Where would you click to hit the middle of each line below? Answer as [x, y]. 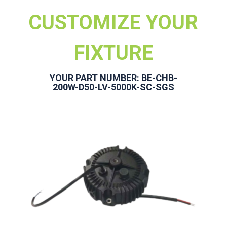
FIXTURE [113, 53]
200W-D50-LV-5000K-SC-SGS [113, 87]
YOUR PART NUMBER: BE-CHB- [113, 78]
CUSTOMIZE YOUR [113, 22]
